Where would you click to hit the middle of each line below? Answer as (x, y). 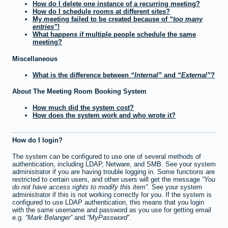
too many (188, 19)
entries (43, 27)
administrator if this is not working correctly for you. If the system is (112, 195)
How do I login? (37, 140)
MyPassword (108, 218)
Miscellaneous (35, 59)
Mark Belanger (49, 218)
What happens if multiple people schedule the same (114, 35)
